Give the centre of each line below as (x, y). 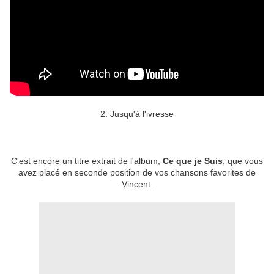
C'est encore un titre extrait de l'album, (87, 161)
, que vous (243, 161)
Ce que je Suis (193, 161)
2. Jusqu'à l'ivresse (137, 114)
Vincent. (137, 184)
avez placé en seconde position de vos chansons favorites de (137, 173)
